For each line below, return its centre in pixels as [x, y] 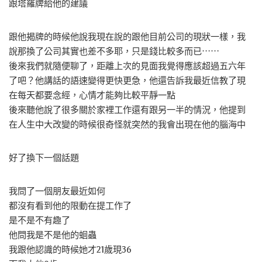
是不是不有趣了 [39, 220]
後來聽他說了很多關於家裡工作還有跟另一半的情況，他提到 [127, 110]
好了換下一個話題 [44, 158]
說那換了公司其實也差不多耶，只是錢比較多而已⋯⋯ [114, 51]
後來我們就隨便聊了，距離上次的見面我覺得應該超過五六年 [127, 66]
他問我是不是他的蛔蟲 [53, 235]
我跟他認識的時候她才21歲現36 [70, 249]
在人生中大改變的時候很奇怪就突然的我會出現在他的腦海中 [127, 124]
